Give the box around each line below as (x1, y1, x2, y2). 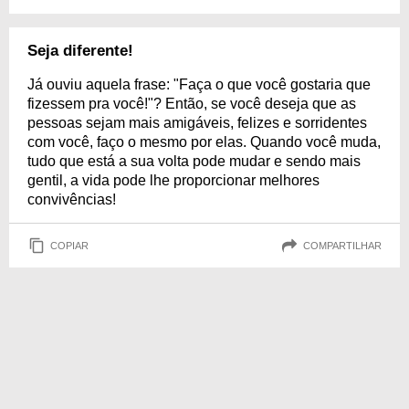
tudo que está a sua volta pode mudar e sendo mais (27, 153, 361, 169)
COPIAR (50, 239, 89, 251)
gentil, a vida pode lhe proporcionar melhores (27, 173, 320, 188)
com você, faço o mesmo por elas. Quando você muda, (27, 134, 381, 150)
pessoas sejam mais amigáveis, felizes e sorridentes (27, 115, 367, 131)
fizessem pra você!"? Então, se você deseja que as (27, 96, 356, 111)
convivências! (27, 192, 116, 207)
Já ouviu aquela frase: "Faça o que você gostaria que (27, 77, 371, 92)
